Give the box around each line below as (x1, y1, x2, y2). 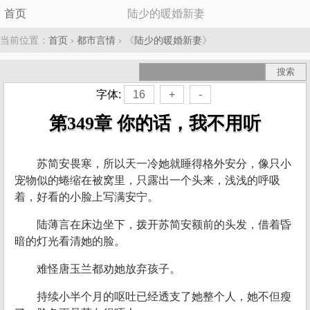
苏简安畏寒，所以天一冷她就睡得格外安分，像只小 (37, 158, 291, 170)
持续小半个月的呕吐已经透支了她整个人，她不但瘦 (37, 291, 291, 302)
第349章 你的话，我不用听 (49, 113, 261, 134)
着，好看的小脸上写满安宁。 (15, 191, 158, 203)
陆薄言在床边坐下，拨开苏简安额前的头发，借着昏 (37, 219, 291, 230)
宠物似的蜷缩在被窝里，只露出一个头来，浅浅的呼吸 (15, 174, 280, 186)
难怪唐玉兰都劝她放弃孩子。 (37, 263, 181, 275)
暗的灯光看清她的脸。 (15, 235, 125, 247)
